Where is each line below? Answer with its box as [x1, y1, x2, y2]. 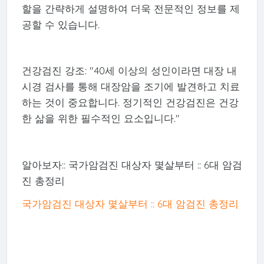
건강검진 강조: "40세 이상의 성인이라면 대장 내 [21, 64, 237, 77]
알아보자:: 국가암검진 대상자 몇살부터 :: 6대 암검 [21, 158, 242, 171]
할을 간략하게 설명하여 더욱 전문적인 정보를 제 [21, 2, 240, 15]
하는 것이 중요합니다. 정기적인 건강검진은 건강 [21, 96, 239, 109]
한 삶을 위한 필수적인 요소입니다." [21, 112, 180, 125]
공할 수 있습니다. [21, 18, 100, 31]
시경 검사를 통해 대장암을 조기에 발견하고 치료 [21, 80, 240, 93]
